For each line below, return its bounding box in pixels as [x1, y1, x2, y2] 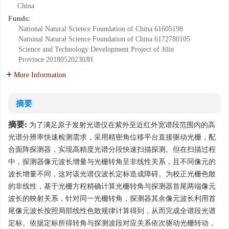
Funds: [8, 15, 32, 22]
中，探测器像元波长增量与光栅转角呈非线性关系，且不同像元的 [8, 158, 216, 166]
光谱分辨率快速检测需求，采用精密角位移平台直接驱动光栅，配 [8, 133, 216, 141]
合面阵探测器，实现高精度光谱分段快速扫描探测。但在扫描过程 [8, 146, 216, 153]
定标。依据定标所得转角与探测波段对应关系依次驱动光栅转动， [8, 219, 216, 227]
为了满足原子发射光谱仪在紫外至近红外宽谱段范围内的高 [27, 121, 215, 129]
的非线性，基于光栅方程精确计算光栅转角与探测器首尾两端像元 [8, 182, 216, 190]
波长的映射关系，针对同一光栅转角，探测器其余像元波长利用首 [8, 195, 216, 202]
